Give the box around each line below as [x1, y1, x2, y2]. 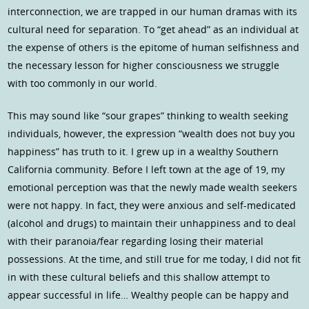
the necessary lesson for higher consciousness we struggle [8, 59, 280, 72]
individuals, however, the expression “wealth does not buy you [8, 127, 296, 141]
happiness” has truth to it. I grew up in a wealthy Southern [8, 145, 279, 159]
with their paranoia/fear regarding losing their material [8, 235, 264, 248]
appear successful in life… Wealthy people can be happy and [8, 288, 290, 302]
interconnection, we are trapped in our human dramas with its [8, 5, 298, 19]
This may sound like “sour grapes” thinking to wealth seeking [8, 109, 289, 123]
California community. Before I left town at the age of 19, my [8, 163, 286, 177]
